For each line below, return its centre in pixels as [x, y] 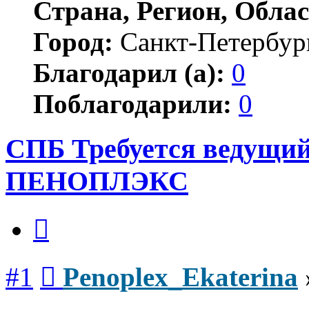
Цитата [65, 215]
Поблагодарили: [132, 103]
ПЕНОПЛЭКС [97, 181]
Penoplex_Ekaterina [180, 277]
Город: [73, 41]
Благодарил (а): [129, 72]
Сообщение [82, 263]
